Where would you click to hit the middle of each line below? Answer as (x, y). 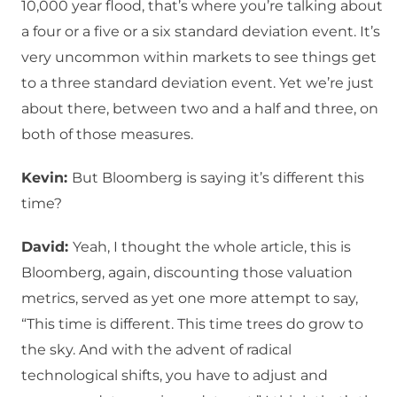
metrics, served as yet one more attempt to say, (190, 299)
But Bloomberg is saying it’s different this (218, 178)
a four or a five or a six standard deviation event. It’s (201, 32)
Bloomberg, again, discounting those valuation (187, 273)
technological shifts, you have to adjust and (175, 376)
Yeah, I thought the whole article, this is (212, 247)
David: (47, 247)
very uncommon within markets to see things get (199, 58)
